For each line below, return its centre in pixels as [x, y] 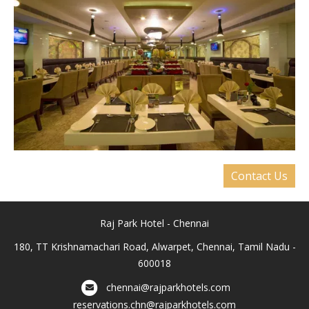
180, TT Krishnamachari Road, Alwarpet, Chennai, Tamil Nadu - [154, 246]
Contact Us [259, 176]
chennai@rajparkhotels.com [168, 287]
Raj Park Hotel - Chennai [154, 223]
